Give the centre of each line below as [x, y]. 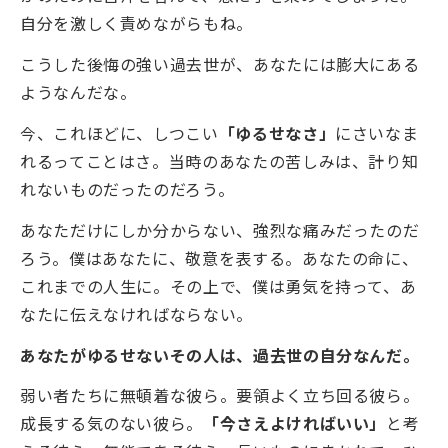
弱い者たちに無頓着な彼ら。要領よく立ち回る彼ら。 [220, 395]
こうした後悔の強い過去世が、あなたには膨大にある [220, 64]
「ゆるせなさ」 [277, 132]
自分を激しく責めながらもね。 [136, 23]
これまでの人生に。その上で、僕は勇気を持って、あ [218, 285]
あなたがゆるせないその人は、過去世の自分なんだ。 [220, 354]
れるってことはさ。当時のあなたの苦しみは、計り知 [219, 160]
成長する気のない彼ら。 [112, 423]
